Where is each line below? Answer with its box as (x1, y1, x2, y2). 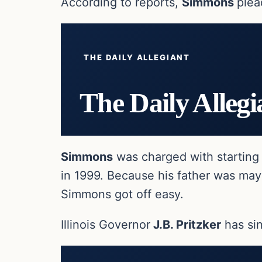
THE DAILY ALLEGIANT (84, 52, 191, 62)
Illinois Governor (61, 217, 150, 232)
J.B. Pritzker (150, 217, 221, 232)
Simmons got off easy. (61, 187, 184, 201)
